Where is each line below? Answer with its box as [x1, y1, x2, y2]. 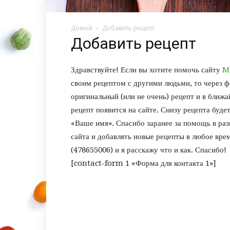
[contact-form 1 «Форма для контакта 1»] [71, 159, 216, 168]
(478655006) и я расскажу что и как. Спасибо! [71, 145, 226, 155]
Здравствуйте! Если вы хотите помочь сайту [71, 65, 222, 74]
